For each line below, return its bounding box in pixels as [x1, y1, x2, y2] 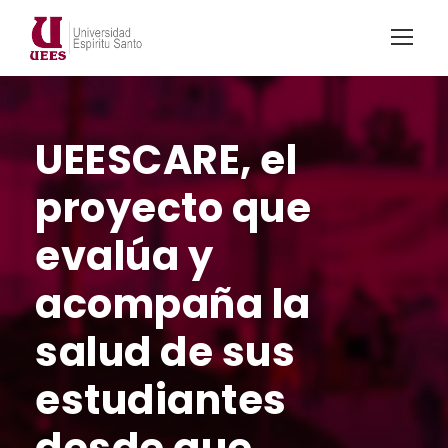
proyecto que [35, 179, 311, 236]
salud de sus [35, 323, 295, 380]
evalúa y [35, 227, 213, 284]
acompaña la [35, 275, 311, 332]
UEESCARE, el [35, 131, 297, 188]
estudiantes [35, 371, 287, 428]
